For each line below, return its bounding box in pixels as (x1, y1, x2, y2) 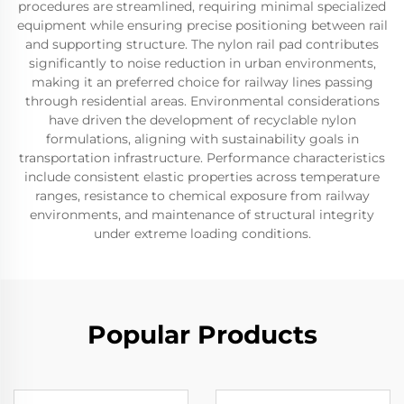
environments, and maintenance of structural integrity (30, 207, 374, 223)
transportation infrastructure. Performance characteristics (19, 150, 385, 166)
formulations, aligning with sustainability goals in (45, 131, 359, 147)
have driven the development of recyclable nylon (48, 112, 356, 128)
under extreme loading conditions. (93, 225, 311, 242)
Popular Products (87, 319, 317, 350)
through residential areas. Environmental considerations (24, 93, 380, 109)
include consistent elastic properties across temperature (24, 169, 380, 185)
